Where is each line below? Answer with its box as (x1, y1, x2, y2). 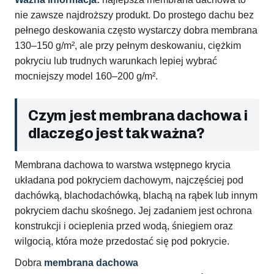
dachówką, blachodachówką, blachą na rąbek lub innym (15, 190, 257, 201)
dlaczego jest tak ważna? (28, 126, 206, 142)
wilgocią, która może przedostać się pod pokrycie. (15, 236, 229, 247)
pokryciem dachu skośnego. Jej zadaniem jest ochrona (15, 206, 252, 217)
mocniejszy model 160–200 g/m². (15, 71, 158, 82)
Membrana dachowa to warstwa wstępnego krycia (15, 160, 231, 171)
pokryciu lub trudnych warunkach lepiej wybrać (15, 56, 217, 67)
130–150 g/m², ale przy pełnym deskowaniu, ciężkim (15, 40, 241, 51)
